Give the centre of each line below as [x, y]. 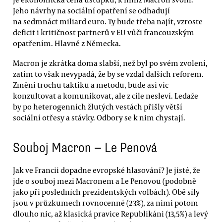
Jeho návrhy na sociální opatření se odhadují [91, 11]
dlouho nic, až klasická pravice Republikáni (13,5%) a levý [111, 214]
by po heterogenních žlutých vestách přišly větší [98, 106]
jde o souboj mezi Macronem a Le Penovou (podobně [105, 181]
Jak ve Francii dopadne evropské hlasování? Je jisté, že [107, 170]
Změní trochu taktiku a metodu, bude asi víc [91, 84]
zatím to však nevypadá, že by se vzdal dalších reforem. [108, 74]
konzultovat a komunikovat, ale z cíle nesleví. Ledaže [106, 95]
